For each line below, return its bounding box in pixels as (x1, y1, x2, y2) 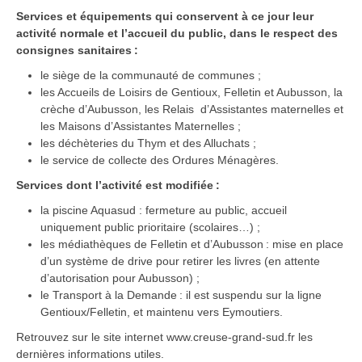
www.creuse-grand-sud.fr (166, 330, 295, 344)
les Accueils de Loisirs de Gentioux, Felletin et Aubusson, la (40, 86, 343, 99)
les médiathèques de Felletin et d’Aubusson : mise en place (40, 238, 343, 251)
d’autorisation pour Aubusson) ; (40, 271, 200, 285)
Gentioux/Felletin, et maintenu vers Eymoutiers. (40, 305, 283, 319)
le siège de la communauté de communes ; (40, 69, 261, 82)
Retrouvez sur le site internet (16, 330, 166, 344)
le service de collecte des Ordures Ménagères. (40, 154, 279, 167)
